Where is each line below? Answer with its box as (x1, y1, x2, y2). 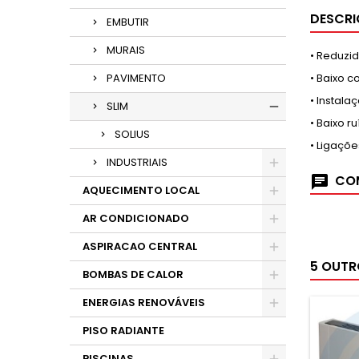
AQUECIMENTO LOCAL (83, 183, 200, 198)
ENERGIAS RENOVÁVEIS (83, 295, 205, 310)
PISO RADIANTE (83, 323, 164, 338)
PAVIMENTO (107, 71, 166, 86)
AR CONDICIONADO (83, 211, 189, 226)
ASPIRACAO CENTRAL (83, 239, 197, 254)
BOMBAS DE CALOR (83, 267, 184, 282)
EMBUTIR (107, 14, 149, 30)
